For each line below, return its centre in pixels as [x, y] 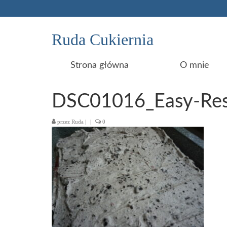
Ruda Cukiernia [103, 40]
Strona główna [99, 65]
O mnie [195, 65]
